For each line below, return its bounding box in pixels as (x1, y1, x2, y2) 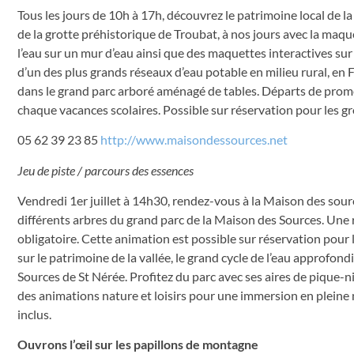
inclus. (17, 306, 51, 322)
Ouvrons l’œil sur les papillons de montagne (17, 337, 258, 352)
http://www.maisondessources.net (100, 132, 288, 148)
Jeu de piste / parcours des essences (17, 162, 194, 178)
